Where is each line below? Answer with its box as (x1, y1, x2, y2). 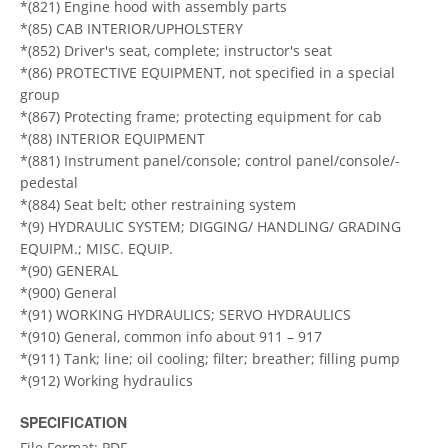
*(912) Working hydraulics (20, 370, 193, 390)
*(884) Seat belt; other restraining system (20, 194, 296, 214)
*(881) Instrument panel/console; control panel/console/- (20, 150, 400, 170)
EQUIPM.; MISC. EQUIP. (20, 238, 173, 258)
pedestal (20, 172, 78, 192)
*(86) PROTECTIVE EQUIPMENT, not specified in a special (20, 62, 395, 82)
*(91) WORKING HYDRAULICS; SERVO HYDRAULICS (20, 304, 351, 324)
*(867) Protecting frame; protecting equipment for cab (20, 106, 382, 126)
